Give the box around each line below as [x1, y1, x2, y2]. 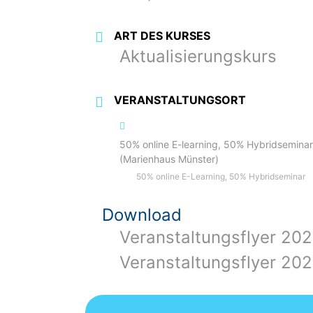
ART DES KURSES [114, 28, 211, 43]
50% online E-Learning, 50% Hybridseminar [136, 171, 306, 182]
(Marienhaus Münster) [119, 153, 219, 166]
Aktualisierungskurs [119, 46, 277, 67]
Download [102, 205, 182, 226]
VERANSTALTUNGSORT [114, 93, 247, 108]
